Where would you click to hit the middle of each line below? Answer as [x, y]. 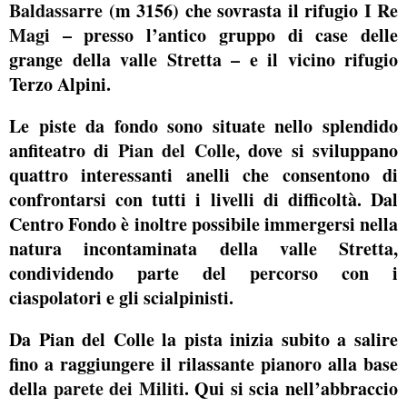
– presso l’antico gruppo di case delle [224, 35]
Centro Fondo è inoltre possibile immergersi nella [203, 223]
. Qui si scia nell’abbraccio [291, 388]
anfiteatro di [64, 150]
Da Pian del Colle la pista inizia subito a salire [203, 339]
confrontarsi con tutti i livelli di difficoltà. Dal [203, 199]
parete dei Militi [119, 388]
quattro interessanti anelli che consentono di [203, 174]
